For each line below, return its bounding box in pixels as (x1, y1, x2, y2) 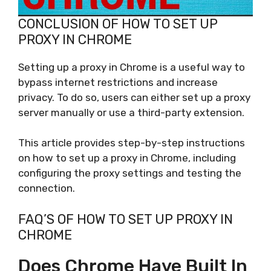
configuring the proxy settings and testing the (18, 167, 241, 180)
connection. (18, 182, 75, 195)
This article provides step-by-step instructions (18, 137, 245, 149)
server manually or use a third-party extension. (18, 106, 244, 119)
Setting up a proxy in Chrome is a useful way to (18, 60, 245, 73)
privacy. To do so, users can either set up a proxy (18, 91, 250, 103)
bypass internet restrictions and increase (18, 76, 218, 88)
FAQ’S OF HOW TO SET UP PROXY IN (18, 211, 233, 227)
